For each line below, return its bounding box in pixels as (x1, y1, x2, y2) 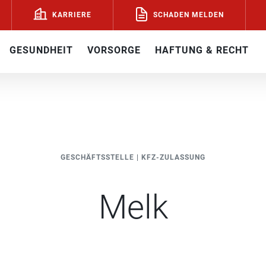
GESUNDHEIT (9, 45, 73, 56)
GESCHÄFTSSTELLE (61, 153, 134, 161)
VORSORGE (87, 45, 141, 56)
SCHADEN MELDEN (153, 10, 224, 19)
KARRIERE (52, 10, 91, 19)
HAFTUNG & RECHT (155, 45, 249, 56)
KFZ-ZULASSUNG (141, 153, 205, 161)
